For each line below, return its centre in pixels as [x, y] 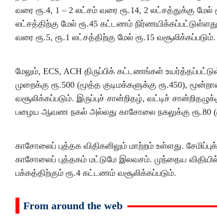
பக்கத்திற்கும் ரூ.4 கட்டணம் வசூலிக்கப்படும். [97, 173]
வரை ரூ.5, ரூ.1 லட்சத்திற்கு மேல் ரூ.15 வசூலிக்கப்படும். [116, 37]
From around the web [73, 205]
